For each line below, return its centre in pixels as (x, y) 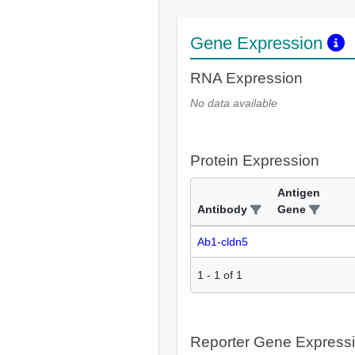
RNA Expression (246, 78)
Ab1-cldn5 (223, 242)
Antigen (299, 193)
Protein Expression (255, 160)
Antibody (222, 209)
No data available (234, 103)
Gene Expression (259, 43)
